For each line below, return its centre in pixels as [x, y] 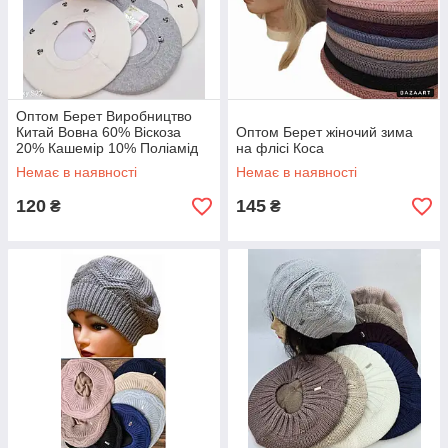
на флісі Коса [280, 148]
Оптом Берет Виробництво [104, 116]
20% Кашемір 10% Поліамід [107, 148]
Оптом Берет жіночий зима [324, 132]
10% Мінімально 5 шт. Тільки [109, 164]
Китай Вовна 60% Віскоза [98, 132]
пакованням [55, 180]
